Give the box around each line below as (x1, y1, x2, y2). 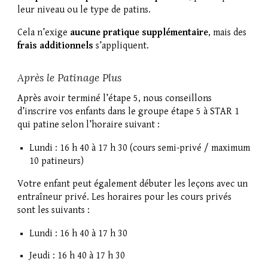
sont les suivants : (17, 205, 90, 217)
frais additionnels (17, 39, 94, 51)
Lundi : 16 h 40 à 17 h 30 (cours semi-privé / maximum (29, 142, 251, 154)
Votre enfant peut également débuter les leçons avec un (17, 178, 248, 190)
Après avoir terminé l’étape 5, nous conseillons (17, 93, 212, 105)
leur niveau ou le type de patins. (17, 4, 151, 16)
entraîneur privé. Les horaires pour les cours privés (17, 191, 232, 203)
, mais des (208, 26, 247, 38)
